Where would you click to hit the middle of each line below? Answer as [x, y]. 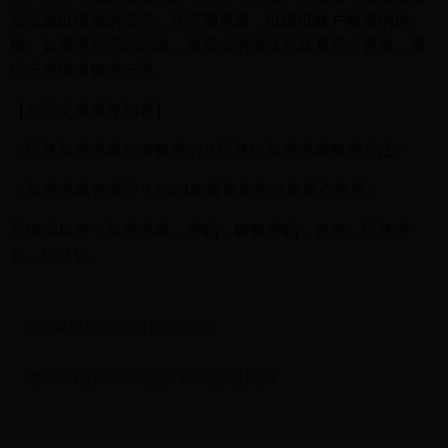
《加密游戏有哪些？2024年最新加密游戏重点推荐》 [196, 190]
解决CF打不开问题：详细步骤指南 [153, 377]
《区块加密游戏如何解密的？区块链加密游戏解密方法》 [210, 150]
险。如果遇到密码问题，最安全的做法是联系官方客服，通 [218, 45]
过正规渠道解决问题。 [90, 70]
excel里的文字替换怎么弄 [121, 327]
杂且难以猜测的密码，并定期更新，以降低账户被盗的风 [210, 20]
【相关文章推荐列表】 [90, 110]
